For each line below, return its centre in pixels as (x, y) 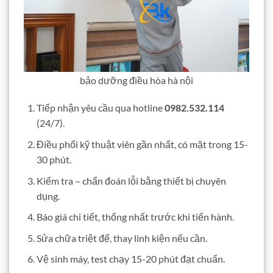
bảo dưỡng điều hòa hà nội (136, 80)
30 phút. (54, 159)
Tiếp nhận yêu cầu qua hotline (100, 108)
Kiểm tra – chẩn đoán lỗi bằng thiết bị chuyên (131, 180)
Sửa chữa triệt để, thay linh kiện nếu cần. (122, 238)
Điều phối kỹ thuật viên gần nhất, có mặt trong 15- (142, 144)
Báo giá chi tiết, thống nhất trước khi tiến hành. (135, 217)
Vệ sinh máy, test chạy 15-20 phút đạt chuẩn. (130, 259)
